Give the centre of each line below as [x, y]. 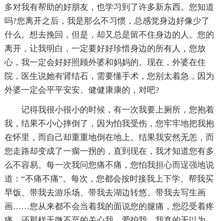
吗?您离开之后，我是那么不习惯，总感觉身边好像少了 [107, 21]
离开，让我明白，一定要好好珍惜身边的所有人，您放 [105, 48]
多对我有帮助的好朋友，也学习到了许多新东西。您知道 [109, 7]
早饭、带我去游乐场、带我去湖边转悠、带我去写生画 [105, 192]
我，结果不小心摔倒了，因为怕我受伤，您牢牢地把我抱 [109, 123]
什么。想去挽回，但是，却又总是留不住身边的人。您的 [109, 35]
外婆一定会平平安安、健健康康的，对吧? [82, 90]
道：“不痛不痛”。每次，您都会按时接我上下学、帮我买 [109, 179]
